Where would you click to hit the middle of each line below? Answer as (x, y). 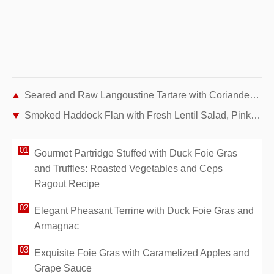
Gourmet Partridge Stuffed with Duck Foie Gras (136, 154)
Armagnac (57, 226)
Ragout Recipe (67, 184)
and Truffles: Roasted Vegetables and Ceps (128, 169)
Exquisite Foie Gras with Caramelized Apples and (142, 253)
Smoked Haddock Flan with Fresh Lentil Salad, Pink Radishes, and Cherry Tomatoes (138, 116)
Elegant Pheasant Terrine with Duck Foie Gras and (144, 211)
